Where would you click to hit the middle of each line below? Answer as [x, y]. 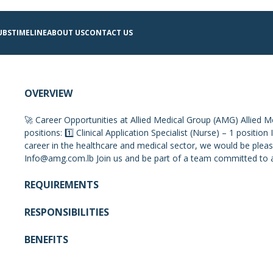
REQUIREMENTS [61, 185]
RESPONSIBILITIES [66, 212]
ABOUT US [66, 32]
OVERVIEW [48, 93]
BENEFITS [46, 239]
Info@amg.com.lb [59, 158]
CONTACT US [108, 32]
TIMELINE [29, 32]
